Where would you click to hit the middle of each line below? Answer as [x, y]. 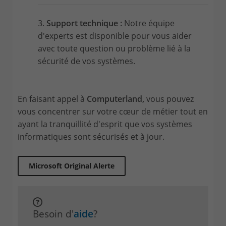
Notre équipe [149, 23]
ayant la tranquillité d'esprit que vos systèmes [105, 124]
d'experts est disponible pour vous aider [115, 36]
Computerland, [116, 99]
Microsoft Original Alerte [72, 165]
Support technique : [85, 23]
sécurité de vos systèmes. [87, 61]
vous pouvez [169, 99]
